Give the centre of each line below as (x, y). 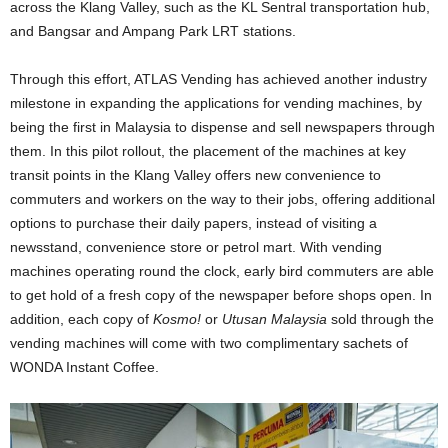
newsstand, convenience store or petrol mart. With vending (196, 247)
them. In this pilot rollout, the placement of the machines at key (208, 151)
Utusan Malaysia (274, 319)
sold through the (380, 319)
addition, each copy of (81, 319)
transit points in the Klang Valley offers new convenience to (195, 175)
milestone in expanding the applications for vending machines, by (216, 103)
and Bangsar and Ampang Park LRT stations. (153, 31)
